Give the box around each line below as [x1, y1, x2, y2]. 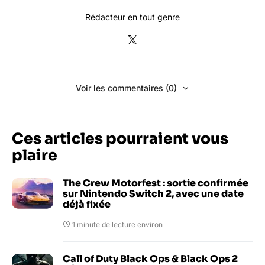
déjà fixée [63, 198, 111, 211]
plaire [12, 146, 57, 164]
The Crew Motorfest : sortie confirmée [63, 176, 248, 189]
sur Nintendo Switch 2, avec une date [63, 187, 244, 200]
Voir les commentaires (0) [75, 82, 177, 93]
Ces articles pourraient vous [12, 129, 228, 148]
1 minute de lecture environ [72, 219, 163, 229]
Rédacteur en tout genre [85, 11, 180, 22]
